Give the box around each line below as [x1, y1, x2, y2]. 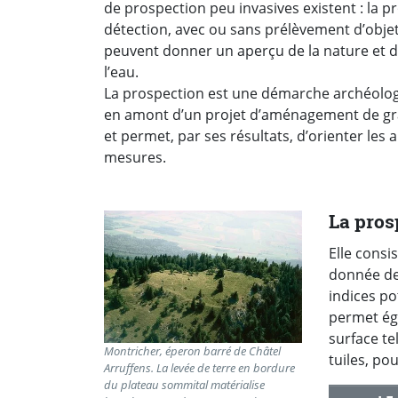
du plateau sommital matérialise [104, 376, 265, 393]
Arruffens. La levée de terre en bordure [104, 359, 295, 376]
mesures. [104, 147, 166, 168]
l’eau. [104, 62, 139, 83]
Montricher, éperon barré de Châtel [104, 342, 281, 359]
